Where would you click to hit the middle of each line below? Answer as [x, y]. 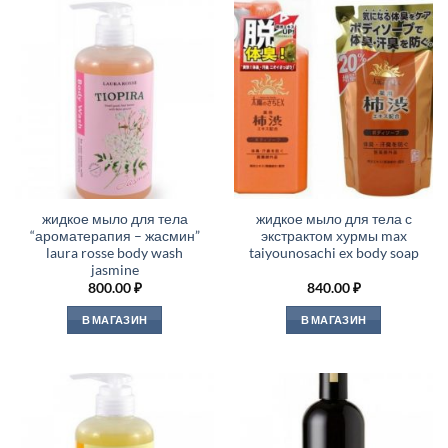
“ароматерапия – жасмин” [114, 236]
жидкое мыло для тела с [333, 219]
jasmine [114, 270]
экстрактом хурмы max [333, 236]
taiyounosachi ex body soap [333, 253]
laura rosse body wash [114, 253]
